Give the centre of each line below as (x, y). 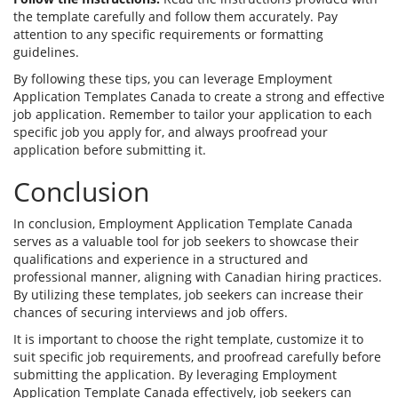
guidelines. (46, 52)
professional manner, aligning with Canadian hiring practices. (198, 277)
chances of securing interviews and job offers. (151, 313)
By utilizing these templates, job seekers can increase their (188, 295)
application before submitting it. (110, 150)
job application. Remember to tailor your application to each (193, 115)
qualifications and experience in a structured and (161, 259)
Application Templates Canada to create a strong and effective (199, 97)
